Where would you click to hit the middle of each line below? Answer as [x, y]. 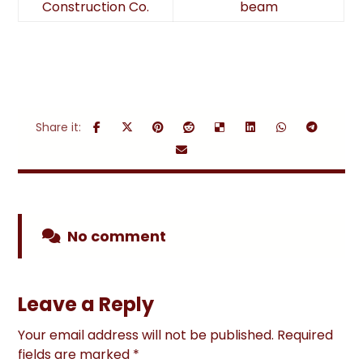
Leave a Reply [86, 304]
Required [305, 335]
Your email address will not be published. [146, 335]
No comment [117, 236]
